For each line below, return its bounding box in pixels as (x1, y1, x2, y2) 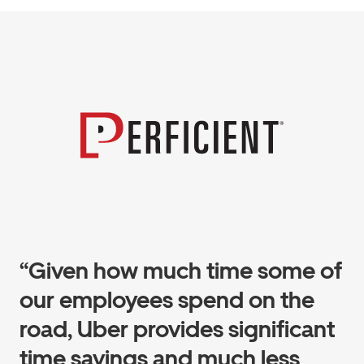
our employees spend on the (19, 285, 314, 314)
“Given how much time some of (19, 256, 342, 284)
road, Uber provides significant (19, 314, 335, 343)
